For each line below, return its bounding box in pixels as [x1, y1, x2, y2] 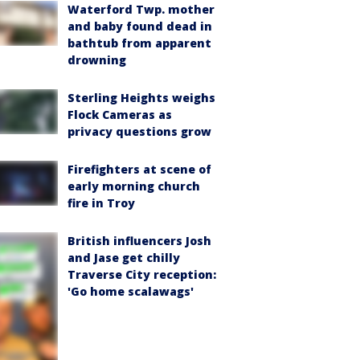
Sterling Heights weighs [67, 89, 215, 105]
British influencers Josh [67, 232, 211, 248]
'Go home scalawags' [67, 283, 194, 299]
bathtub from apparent [67, 35, 211, 51]
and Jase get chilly [67, 249, 180, 265]
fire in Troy [67, 194, 135, 211]
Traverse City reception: [67, 266, 216, 282]
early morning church [67, 178, 200, 194]
